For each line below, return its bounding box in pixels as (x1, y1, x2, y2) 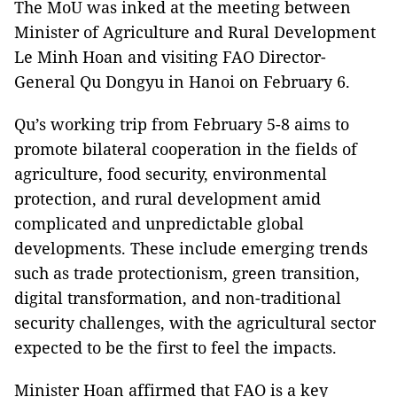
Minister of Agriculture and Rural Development (14, 20, 376, 43)
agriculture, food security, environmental (14, 162, 327, 184)
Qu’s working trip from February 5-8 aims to (14, 113, 349, 135)
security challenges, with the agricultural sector (14, 311, 376, 333)
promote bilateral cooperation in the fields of (14, 137, 357, 160)
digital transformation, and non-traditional (14, 286, 341, 308)
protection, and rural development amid (14, 187, 321, 209)
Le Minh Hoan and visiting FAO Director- (14, 45, 326, 67)
